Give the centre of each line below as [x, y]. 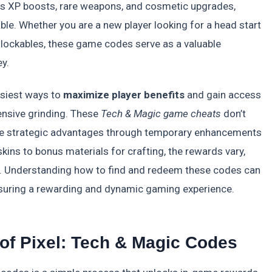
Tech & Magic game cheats [161, 113]
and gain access [223, 94]
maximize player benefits [124, 94]
